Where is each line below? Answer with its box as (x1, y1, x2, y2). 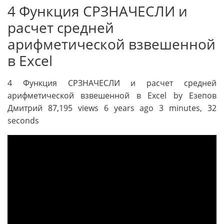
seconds (7, 115, 39, 126)
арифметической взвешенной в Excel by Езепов (7, 90, 216, 101)
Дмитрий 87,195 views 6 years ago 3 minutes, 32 (7, 102, 216, 114)
